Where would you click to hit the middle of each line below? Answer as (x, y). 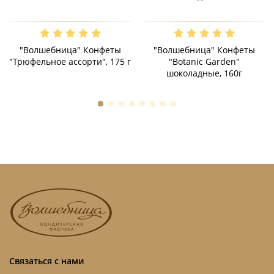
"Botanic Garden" (204, 61)
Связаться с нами (46, 261)
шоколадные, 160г (204, 73)
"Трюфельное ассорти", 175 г (70, 61)
